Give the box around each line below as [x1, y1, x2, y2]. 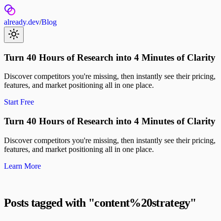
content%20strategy [94, 196, 190, 209]
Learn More [4, 161, 41, 170]
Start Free [4, 98, 34, 107]
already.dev [4, 18, 39, 26]
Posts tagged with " [4, 196, 95, 209]
